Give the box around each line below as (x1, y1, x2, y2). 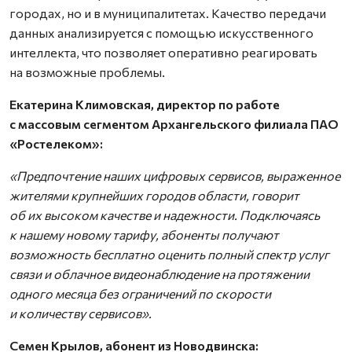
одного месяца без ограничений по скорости (9, 286, 271, 301)
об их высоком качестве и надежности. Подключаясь (9, 207, 320, 222)
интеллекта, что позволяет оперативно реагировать (9, 45, 317, 60)
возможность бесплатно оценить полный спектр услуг (9, 247, 329, 262)
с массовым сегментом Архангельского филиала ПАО (9, 116, 339, 131)
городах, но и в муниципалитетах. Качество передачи (9, 5, 326, 20)
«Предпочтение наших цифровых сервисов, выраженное (9, 168, 340, 183)
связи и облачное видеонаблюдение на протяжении (9, 266, 310, 281)
